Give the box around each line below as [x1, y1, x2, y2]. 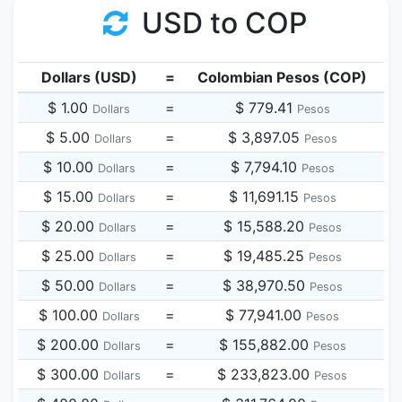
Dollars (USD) [40, 68, 137, 86]
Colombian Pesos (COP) [197, 68, 367, 86]
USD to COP [135, 5, 308, 40]
